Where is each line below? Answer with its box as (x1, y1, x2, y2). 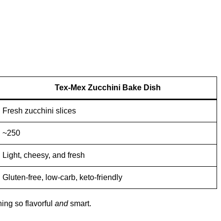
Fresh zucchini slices (2, 107, 76, 115)
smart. (68, 199, 91, 208)
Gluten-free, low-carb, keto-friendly (2, 173, 122, 182)
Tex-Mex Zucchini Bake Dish (54, 83, 161, 92)
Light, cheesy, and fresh (2, 151, 85, 160)
